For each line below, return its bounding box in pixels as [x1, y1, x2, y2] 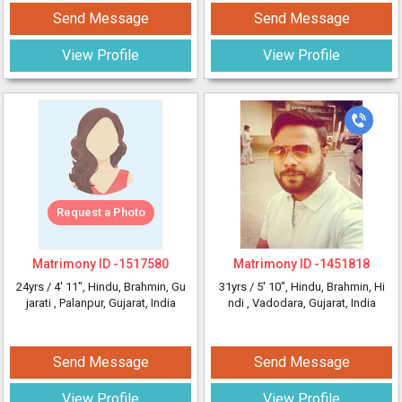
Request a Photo [56, 205, 145, 219]
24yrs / [15, 280, 54, 293]
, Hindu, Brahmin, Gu [82, 280, 186, 293]
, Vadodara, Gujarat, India [246, 296, 376, 310]
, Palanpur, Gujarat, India [53, 296, 176, 310]
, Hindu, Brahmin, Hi [284, 280, 385, 293]
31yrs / [218, 280, 257, 293]
